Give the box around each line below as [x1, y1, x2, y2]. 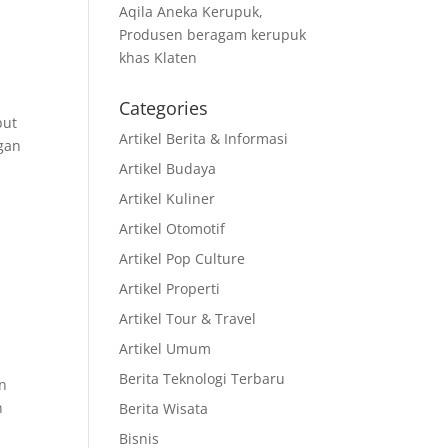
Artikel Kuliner [119, 189, 216, 208]
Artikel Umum [119, 339, 212, 358]
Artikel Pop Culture [119, 249, 246, 268]
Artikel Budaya [119, 159, 217, 178]
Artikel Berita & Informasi [119, 129, 289, 148]
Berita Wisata [119, 399, 209, 418]
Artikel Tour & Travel [119, 309, 257, 328]
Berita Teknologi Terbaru [119, 369, 286, 388]
